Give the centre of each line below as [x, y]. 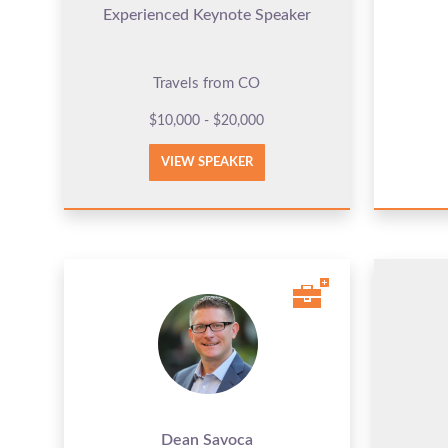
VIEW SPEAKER [206, 162]
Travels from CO [207, 83]
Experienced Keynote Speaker [206, 14]
